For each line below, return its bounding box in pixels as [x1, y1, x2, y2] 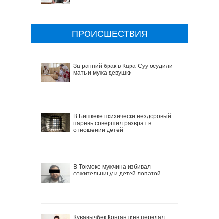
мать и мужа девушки [73, 69, 132, 76]
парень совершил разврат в [73, 119, 151, 127]
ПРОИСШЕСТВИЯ [71, 28, 148, 39]
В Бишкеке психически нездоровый [73, 112, 171, 120]
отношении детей [73, 126, 123, 133]
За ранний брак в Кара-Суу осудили [73, 62, 173, 69]
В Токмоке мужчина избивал [73, 163, 151, 170]
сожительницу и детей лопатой [73, 170, 161, 177]
